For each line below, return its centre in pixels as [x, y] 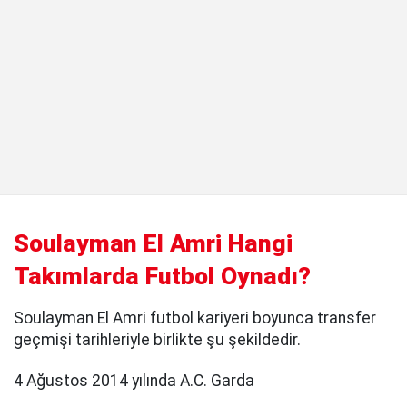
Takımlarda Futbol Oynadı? [162, 277]
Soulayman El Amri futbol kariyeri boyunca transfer [195, 318]
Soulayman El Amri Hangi [153, 244]
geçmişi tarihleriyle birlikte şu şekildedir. [157, 340]
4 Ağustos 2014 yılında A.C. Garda [134, 381]
